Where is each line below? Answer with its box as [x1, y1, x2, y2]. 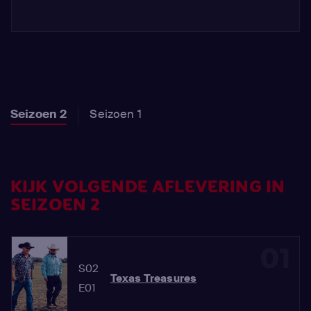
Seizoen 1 [90, 106, 142, 121]
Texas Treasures [110, 271, 197, 285]
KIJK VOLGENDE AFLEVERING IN [10, 176, 285, 199]
